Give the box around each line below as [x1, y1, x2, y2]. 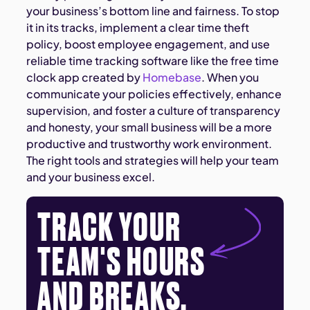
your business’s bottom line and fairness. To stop [26, 3, 280, 19]
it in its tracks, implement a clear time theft [26, 20, 250, 35]
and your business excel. [26, 170, 156, 185]
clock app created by [26, 70, 143, 85]
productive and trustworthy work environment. [26, 136, 273, 152]
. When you [201, 70, 259, 85]
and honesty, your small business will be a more [26, 120, 273, 135]
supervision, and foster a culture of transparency [26, 103, 281, 118]
